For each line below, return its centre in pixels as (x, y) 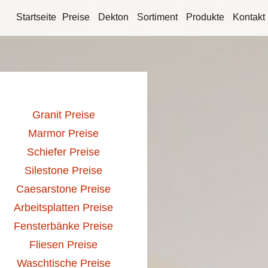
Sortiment (157, 17)
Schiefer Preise (63, 152)
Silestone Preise (63, 170)
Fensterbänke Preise (63, 226)
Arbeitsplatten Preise (63, 208)
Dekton (113, 17)
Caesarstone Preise (63, 189)
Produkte (205, 17)
